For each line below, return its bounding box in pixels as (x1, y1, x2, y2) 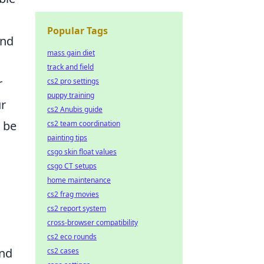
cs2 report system (47, 203, 106, 213)
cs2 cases (47, 246, 79, 256)
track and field (47, 62, 94, 72)
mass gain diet (47, 48, 95, 58)
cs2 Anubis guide (47, 104, 103, 114)
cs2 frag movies (47, 189, 99, 199)
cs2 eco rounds (47, 232, 97, 242)
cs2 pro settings (47, 76, 99, 86)
